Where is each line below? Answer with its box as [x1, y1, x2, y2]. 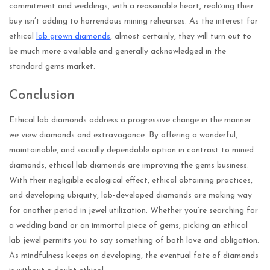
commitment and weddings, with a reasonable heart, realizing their [9, 2, 254, 11]
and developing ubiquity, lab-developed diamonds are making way [9, 191, 252, 201]
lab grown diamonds [36, 32, 110, 42]
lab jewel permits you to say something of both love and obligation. [9, 236, 259, 246]
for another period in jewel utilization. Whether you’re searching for [9, 206, 258, 216]
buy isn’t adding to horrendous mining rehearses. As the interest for [9, 17, 258, 27]
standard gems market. [9, 62, 95, 72]
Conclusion [9, 89, 75, 103]
